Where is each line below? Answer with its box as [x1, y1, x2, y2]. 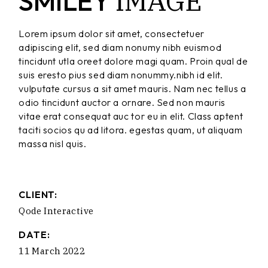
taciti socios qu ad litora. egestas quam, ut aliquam [19, 123, 243, 136]
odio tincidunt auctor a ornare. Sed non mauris [19, 96, 226, 108]
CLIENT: [19, 188, 57, 200]
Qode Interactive [19, 205, 94, 217]
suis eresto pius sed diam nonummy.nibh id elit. [19, 68, 223, 81]
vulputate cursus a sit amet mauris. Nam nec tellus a [19, 82, 246, 95]
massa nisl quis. [19, 137, 87, 150]
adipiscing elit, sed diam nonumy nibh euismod [19, 41, 222, 53]
